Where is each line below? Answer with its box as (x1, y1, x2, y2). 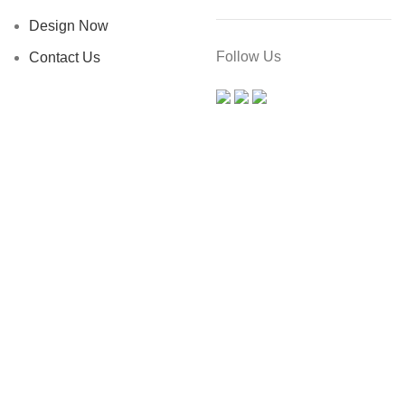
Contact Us (29, 49, 100, 65)
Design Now (29, 17, 108, 33)
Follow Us (216, 48, 281, 64)
